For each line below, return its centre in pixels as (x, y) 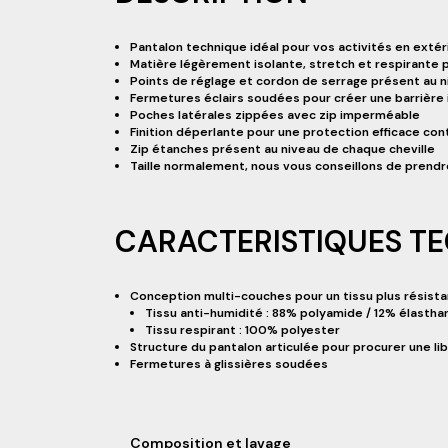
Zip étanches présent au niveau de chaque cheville (282, 149)
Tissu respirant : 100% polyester (242, 330)
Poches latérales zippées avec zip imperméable (275, 115)
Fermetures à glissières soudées (229, 364)
